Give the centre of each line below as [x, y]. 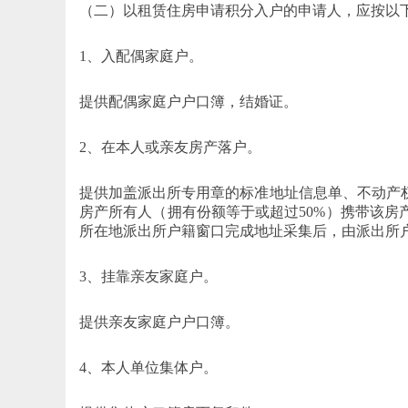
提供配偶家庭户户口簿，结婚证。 [189, 101]
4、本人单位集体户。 [148, 367]
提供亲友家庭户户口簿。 [159, 321]
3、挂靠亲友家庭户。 [148, 276]
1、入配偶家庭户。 [141, 56]
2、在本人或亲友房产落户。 [170, 147]
